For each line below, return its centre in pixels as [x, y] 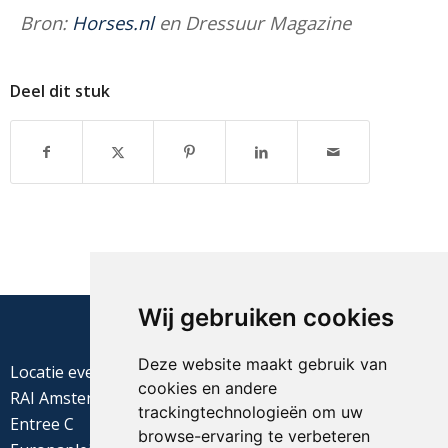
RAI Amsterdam [67, 397]
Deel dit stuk [60, 91]
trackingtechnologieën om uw [250, 412]
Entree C [42, 423]
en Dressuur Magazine [255, 22]
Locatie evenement [81, 371]
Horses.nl [115, 22]
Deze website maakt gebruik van [262, 364]
